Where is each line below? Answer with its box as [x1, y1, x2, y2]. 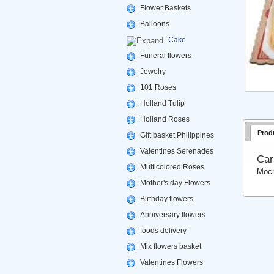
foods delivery [139, 226, 187, 235]
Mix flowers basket [139, 242, 201, 251]
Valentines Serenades [139, 147, 213, 155]
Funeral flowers [139, 51, 191, 60]
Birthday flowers [139, 194, 193, 203]
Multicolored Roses [139, 163, 204, 171]
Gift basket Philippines [139, 131, 214, 139]
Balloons [139, 20, 169, 28]
